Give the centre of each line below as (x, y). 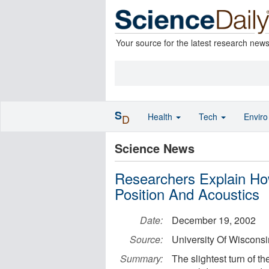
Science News (155, 148)
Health (161, 116)
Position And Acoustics (187, 194)
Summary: (141, 258)
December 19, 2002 (214, 220)
